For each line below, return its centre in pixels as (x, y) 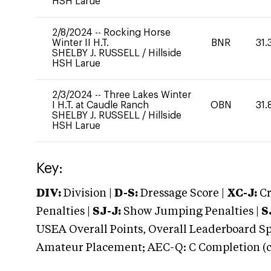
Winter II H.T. (80, 43)
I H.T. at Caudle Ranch (100, 105)
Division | (88, 194)
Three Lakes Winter (147, 95)
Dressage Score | (181, 194)
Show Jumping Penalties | (191, 212)
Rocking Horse (137, 33)
